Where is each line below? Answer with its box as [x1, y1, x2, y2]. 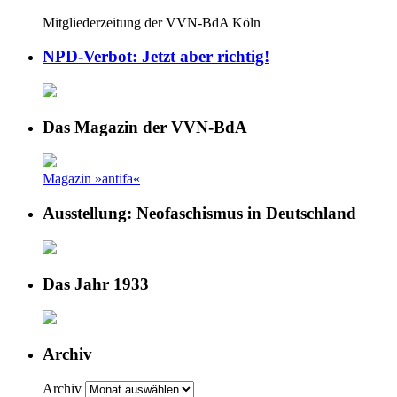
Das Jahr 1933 [43, 274, 149, 293]
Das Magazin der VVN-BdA [43, 117, 247, 136]
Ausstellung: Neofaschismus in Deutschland [43, 204, 356, 223]
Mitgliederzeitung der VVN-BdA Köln [43, 14, 261, 30]
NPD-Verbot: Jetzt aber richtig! [43, 47, 269, 66]
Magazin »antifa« [43, 171, 140, 187]
